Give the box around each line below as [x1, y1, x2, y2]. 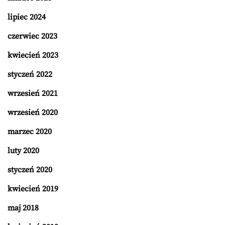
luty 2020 [8, 145, 39, 156]
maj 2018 [8, 202, 39, 213]
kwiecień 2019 [8, 183, 58, 194]
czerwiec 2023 [8, 31, 57, 41]
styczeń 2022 [8, 69, 52, 79]
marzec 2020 [8, 126, 52, 137]
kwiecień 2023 [8, 50, 58, 60]
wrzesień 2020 [8, 107, 58, 118]
